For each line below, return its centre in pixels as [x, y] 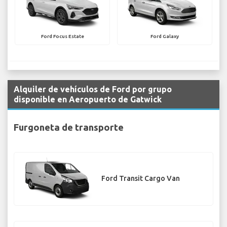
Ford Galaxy [165, 36]
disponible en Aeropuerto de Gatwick [88, 100]
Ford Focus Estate [62, 36]
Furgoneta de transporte [69, 127]
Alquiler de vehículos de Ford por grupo [93, 89]
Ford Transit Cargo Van [141, 179]
